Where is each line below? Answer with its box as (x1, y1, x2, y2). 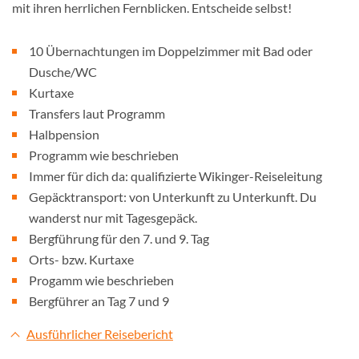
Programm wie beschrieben (29, 147, 179, 163)
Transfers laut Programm (29, 106, 165, 121)
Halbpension (29, 127, 99, 142)
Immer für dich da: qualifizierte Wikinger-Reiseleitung (29, 168, 322, 184)
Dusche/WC (29, 64, 97, 79)
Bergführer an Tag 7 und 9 (29, 293, 169, 309)
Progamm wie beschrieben (29, 272, 174, 288)
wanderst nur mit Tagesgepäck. (29, 210, 197, 225)
